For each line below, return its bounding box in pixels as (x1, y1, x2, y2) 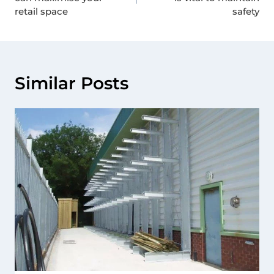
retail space (15, 5, 68, 17)
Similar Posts (15, 72, 128, 94)
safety (232, 5, 259, 17)
